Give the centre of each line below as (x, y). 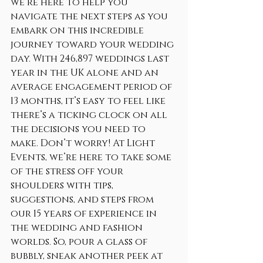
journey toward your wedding (93, 45)
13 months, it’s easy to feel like (89, 101)
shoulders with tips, (63, 186)
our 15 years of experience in (85, 214)
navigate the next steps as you (90, 16)
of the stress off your (68, 171)
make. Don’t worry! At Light (84, 143)
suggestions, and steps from (83, 200)
